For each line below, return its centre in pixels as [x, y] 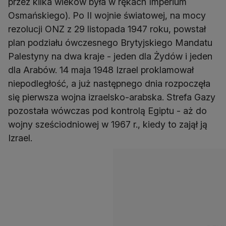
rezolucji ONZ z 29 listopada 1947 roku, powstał [107, 29]
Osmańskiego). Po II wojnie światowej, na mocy [107, 15]
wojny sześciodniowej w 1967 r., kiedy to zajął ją [108, 124]
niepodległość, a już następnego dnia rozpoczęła [109, 83]
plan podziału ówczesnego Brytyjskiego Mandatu [110, 42]
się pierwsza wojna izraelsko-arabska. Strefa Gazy [112, 97]
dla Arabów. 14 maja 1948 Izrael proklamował [101, 70]
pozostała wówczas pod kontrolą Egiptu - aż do [107, 110]
